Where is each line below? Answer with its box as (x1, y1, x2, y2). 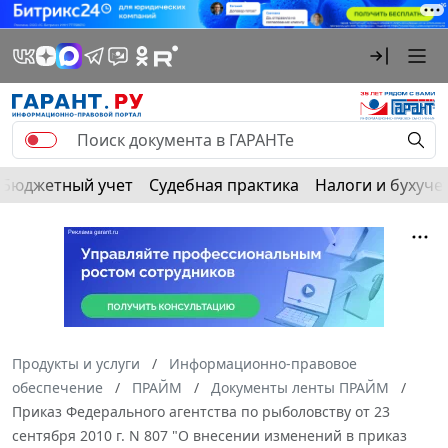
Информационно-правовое (169, 353, 357, 373)
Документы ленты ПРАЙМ (211, 377, 389, 397)
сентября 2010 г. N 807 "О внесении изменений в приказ (12, 425, 407, 445)
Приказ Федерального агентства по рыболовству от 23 (12, 401, 390, 421)
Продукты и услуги (12, 353, 140, 373)
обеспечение (12, 377, 103, 397)
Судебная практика (149, 173, 299, 196)
